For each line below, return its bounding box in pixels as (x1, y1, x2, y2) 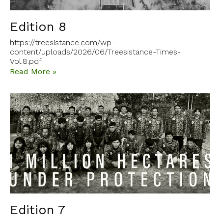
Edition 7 (10, 202, 65, 218)
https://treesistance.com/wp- (10, 38, 115, 48)
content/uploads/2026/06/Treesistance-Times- (10, 47, 181, 57)
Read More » (10, 67, 56, 77)
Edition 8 (10, 19, 66, 34)
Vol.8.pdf (10, 56, 42, 66)
